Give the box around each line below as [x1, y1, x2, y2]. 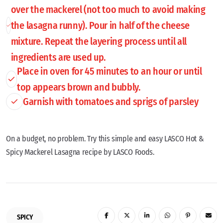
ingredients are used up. [10, 51, 107, 63]
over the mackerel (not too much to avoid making [10, 3, 206, 15]
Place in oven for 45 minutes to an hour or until [17, 65, 202, 77]
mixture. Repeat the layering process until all [10, 35, 187, 47]
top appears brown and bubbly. [17, 81, 141, 93]
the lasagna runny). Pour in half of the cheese [10, 19, 190, 31]
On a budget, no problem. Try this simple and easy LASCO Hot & [6, 133, 204, 143]
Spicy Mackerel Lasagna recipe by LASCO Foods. [6, 147, 154, 157]
